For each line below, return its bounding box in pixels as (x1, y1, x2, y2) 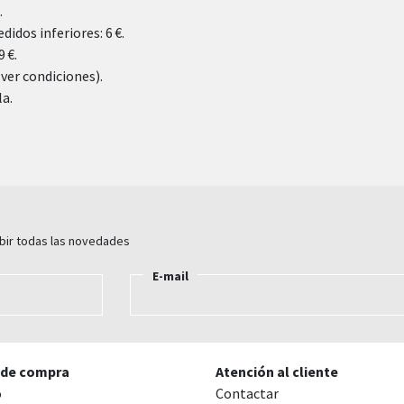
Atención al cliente (216, 362, 338, 381)
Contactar (216, 383, 279, 402)
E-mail (152, 267, 188, 284)
